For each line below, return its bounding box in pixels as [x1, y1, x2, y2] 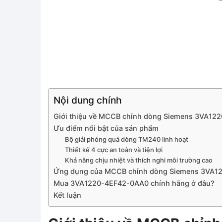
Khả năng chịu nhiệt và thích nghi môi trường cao [64, 156, 213, 165]
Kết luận [54, 191, 81, 200]
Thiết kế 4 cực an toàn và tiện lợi [64, 146, 163, 154]
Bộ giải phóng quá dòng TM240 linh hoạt [64, 135, 188, 144]
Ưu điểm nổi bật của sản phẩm [54, 124, 159, 133]
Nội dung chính [54, 94, 122, 107]
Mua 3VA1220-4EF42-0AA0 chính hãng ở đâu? [54, 179, 215, 188]
